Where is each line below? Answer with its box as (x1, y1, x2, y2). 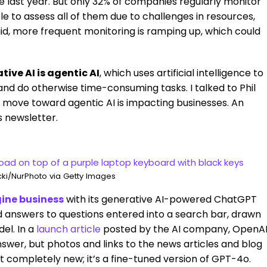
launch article (36, 222, 101, 236)
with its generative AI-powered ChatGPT (66, 193, 257, 206)
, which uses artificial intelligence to (100, 66, 263, 80)
